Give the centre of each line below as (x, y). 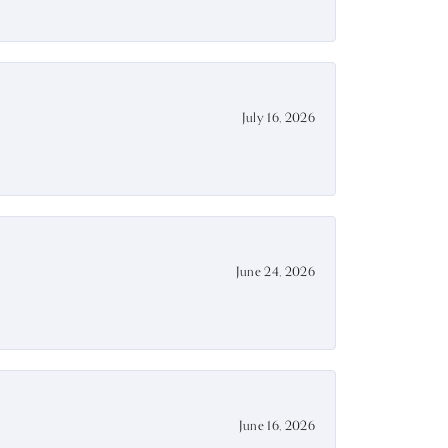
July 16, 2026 (278, 117)
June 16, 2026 (276, 425)
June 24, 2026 (275, 271)
